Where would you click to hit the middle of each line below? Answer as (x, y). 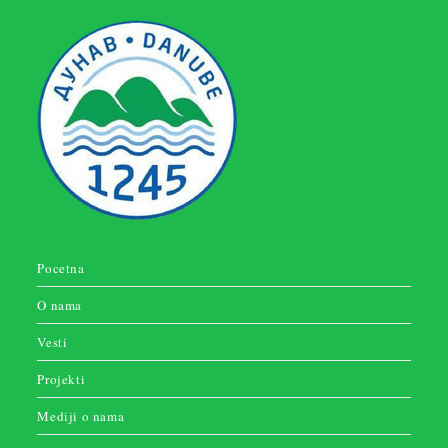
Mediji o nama (81, 415)
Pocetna (61, 267)
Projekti (61, 378)
